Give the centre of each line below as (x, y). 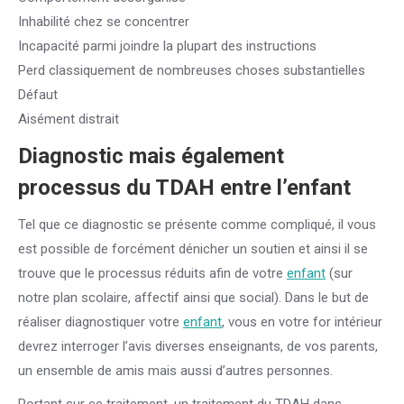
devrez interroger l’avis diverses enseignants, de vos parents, (198, 346)
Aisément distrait (69, 119)
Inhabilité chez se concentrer (104, 22)
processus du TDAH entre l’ (152, 188)
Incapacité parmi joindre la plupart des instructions (167, 46)
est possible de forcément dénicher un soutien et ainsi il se (193, 249)
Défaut (38, 95)
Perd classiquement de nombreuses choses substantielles (192, 70)
